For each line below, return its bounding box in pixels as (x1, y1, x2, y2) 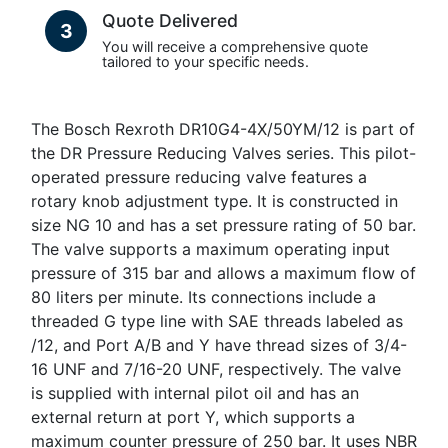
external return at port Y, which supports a (31, 406, 355, 427)
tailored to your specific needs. (102, 52, 309, 70)
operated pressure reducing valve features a (31, 166, 367, 187)
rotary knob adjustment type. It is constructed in (31, 190, 398, 211)
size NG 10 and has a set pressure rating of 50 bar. (31, 214, 416, 235)
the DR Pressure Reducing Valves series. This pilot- (31, 142, 416, 163)
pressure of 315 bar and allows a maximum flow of (31, 262, 416, 283)
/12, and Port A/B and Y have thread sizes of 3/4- (31, 334, 407, 355)
